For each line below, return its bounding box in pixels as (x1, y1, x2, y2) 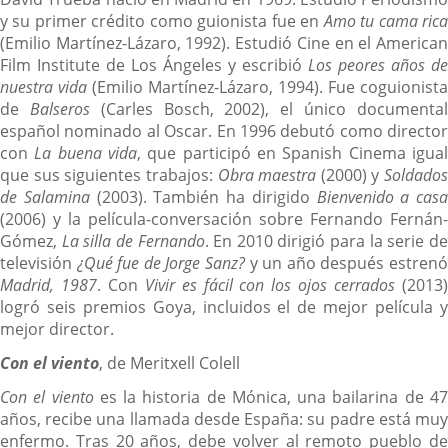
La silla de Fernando (61, 229, 205, 252)
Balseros (29, 97, 90, 120)
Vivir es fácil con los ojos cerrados (144, 273, 396, 296)
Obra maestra (217, 163, 317, 186)
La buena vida (34, 141, 138, 164)
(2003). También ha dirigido (89, 185, 317, 208)
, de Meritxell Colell (99, 351, 240, 374)
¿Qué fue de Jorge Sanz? (76, 251, 246, 274)
